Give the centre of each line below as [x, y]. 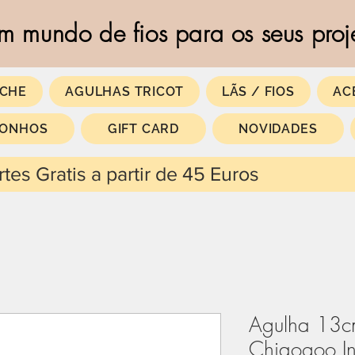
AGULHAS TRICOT [124, 92]
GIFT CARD [143, 129]
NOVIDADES [278, 129]
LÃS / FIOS [258, 92]
